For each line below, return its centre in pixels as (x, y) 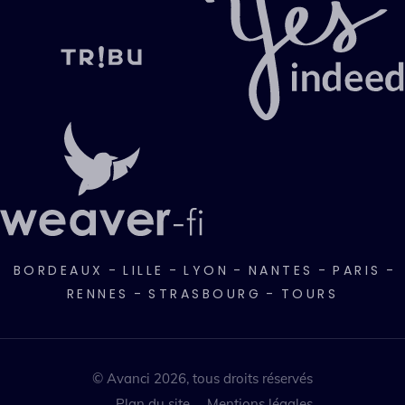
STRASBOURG (205, 293)
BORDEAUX (58, 270)
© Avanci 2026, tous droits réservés (202, 378)
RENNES (98, 293)
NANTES (281, 270)
